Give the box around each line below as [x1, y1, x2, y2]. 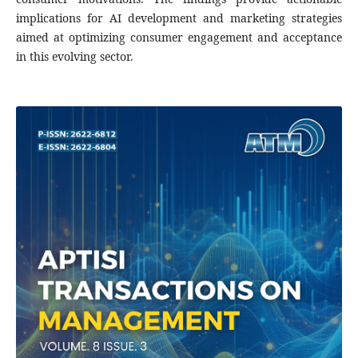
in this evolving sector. [15, 48, 133, 64]
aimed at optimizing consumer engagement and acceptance [15, 29, 343, 45]
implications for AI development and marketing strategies [15, 10, 343, 26]
